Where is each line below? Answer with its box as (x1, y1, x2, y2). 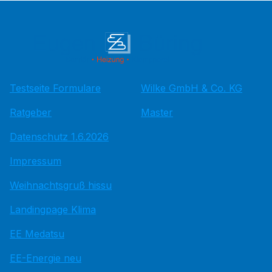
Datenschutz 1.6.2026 (10, 130, 109, 143)
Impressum (10, 154, 61, 167)
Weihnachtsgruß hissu (10, 178, 112, 191)
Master (141, 106, 173, 118)
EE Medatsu (10, 227, 64, 240)
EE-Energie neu (10, 251, 81, 264)
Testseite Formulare (10, 81, 101, 94)
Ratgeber (10, 106, 52, 118)
